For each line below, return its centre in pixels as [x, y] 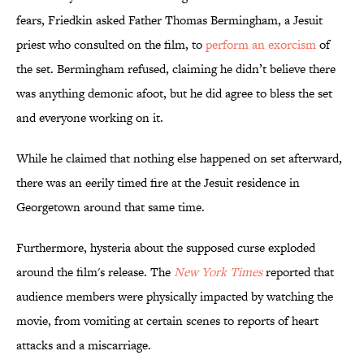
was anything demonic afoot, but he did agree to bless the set [174, 93]
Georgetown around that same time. [110, 207]
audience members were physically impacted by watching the [175, 297]
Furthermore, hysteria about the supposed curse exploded [166, 248]
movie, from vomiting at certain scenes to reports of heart [167, 321]
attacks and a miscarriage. [84, 345]
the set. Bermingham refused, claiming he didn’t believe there [176, 69]
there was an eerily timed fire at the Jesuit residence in [158, 183]
